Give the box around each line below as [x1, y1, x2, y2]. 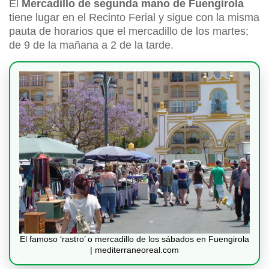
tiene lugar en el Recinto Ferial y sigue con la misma [9, 11, 259, 24]
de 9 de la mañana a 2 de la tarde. [9, 39, 174, 52]
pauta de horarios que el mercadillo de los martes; [9, 25, 249, 38]
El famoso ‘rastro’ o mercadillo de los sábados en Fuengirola [20, 234, 249, 244]
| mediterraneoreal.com [90, 245, 179, 255]
